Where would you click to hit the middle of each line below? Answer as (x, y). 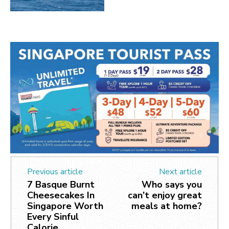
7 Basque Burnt (61, 185)
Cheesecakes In (61, 196)
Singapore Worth (65, 206)
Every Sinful (53, 217)
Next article (180, 172)
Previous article (55, 172)
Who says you (171, 185)
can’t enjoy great (165, 196)
